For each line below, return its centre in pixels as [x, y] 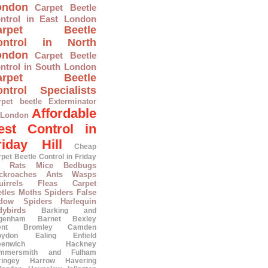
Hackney [81, 244]
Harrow [42, 261]
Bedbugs [80, 165]
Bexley [84, 219]
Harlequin [78, 201]
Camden [82, 227]
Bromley [38, 227]
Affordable [64, 113]
